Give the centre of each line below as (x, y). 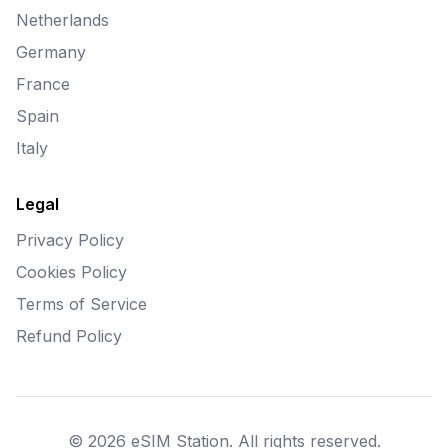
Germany (51, 52)
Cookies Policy (71, 272)
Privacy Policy (70, 240)
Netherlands (62, 20)
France (43, 84)
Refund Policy (69, 336)
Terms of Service (81, 304)
